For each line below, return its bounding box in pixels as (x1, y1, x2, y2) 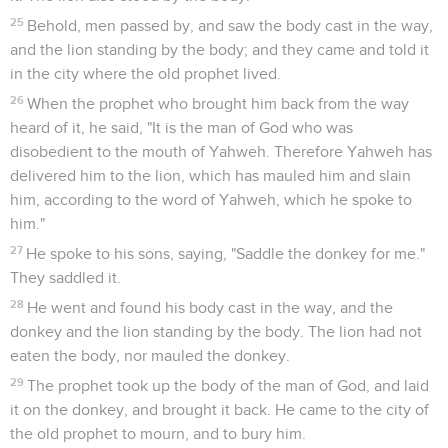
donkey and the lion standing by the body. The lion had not (10, 323, 422, 340)
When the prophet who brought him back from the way (27, 95, 410, 112)
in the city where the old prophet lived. (10, 65, 281, 82)
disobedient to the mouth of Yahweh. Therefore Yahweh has (10, 143, 432, 160)
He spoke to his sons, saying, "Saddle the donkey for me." (26, 245, 426, 262)
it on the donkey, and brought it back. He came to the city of (10, 401, 429, 418)
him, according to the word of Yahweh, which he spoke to (10, 191, 412, 208)
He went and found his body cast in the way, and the (27, 299, 394, 316)
